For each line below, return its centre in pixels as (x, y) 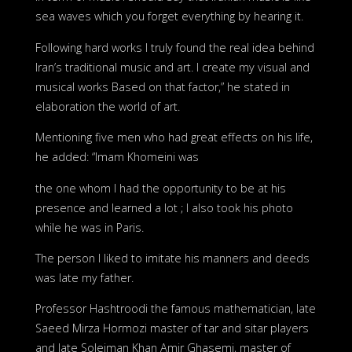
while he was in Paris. (89, 227)
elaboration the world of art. (107, 106)
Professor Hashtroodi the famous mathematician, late (175, 309)
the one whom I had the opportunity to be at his (160, 188)
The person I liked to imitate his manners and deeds (172, 258)
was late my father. (84, 278)
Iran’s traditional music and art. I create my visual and (172, 67)
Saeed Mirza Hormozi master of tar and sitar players (172, 328)
